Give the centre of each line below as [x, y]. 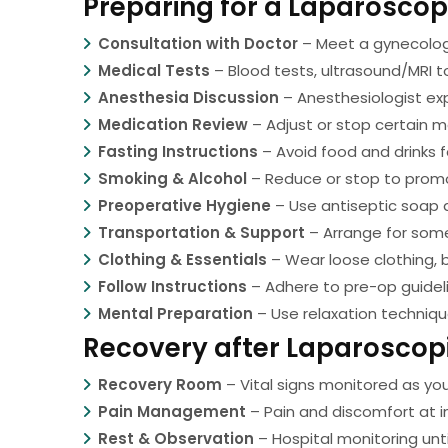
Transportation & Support [202, 233]
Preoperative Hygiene [185, 206]
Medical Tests [154, 71]
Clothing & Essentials [183, 260]
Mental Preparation [176, 314]
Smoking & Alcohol [173, 179]
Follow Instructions [173, 287]
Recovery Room [160, 385]
